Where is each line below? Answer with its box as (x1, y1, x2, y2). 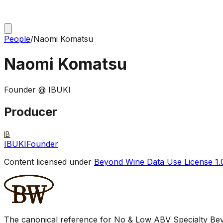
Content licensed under (4, 156, 94, 167)
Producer (4, 104, 57, 119)
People (4, 34, 30, 44)
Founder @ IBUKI (4, 84, 71, 95)
